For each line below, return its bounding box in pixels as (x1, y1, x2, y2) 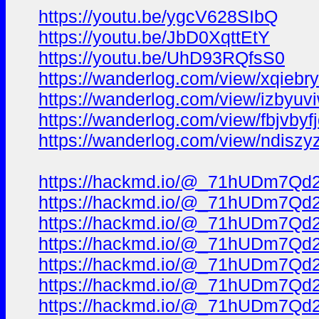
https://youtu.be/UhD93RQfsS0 (38, 48, 285, 68)
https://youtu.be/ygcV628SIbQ (38, 6, 278, 26)
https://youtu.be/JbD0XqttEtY (38, 27, 270, 47)
